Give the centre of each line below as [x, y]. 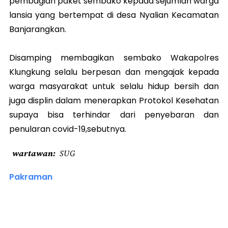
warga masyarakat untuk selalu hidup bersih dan [114, 86]
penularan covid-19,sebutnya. [68, 129]
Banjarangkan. [38, 29]
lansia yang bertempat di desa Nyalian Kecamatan [114, 15]
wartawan [33, 153]
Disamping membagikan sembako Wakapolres [114, 58]
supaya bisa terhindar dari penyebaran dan [114, 115]
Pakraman [31, 177]
